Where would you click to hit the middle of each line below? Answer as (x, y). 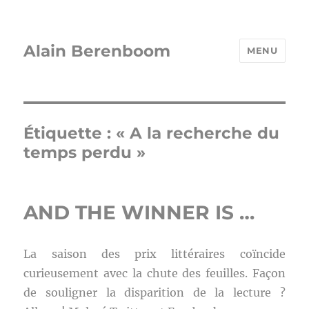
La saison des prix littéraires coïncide (154, 254)
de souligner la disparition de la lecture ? (154, 292)
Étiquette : (70, 133)
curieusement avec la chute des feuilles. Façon (154, 273)
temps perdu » (85, 152)
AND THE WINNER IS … (139, 212)
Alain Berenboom (97, 51)
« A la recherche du (198, 133)
